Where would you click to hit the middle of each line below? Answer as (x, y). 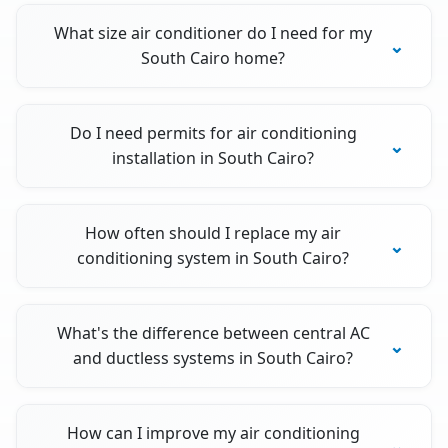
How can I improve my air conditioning (213, 433)
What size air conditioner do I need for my (213, 33)
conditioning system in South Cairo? (213, 258)
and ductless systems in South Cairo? (213, 358)
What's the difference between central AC (213, 333)
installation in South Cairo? (213, 158)
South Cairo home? (213, 58)
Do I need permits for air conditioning (213, 133)
